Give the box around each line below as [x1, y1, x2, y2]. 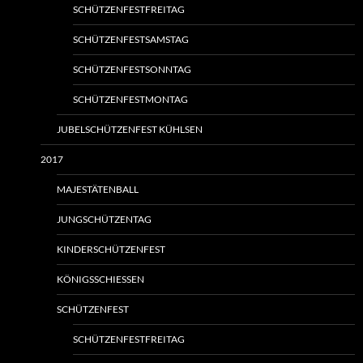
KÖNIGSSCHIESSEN [57, 273, 137, 286]
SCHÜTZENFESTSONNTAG [73, 63, 191, 76]
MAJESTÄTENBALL [57, 183, 139, 196]
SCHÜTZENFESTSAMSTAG [73, 33, 189, 46]
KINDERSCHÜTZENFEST [57, 243, 165, 256]
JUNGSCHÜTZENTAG [57, 213, 152, 226]
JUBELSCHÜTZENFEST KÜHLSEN [57, 123, 203, 136]
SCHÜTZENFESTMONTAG [73, 93, 188, 106]
